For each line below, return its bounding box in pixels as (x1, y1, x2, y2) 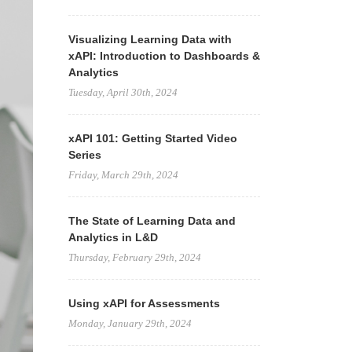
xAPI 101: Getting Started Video (68, 132, 237, 145)
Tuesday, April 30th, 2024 (68, 86, 178, 98)
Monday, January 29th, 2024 (68, 317, 192, 329)
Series (68, 148, 101, 161)
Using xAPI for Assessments (68, 297, 220, 310)
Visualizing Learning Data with (68, 33, 232, 46)
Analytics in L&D (68, 231, 158, 244)
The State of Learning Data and (68, 214, 236, 227)
